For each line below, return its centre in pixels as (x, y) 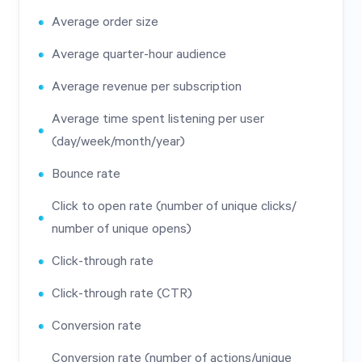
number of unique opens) (122, 229)
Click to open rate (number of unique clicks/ (174, 206)
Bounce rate (86, 174)
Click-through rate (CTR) (122, 294)
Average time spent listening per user (158, 119)
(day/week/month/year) (118, 142)
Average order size (105, 22)
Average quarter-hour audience (139, 55)
